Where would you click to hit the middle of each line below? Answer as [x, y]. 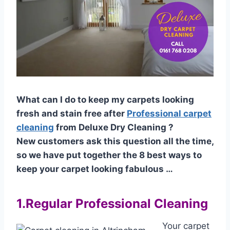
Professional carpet [169, 113]
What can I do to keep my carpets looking [105, 100]
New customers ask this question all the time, [115, 141]
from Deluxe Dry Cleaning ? [114, 127]
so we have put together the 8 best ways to [109, 155]
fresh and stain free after [72, 113]
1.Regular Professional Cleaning [112, 204]
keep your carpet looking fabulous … [95, 169]
